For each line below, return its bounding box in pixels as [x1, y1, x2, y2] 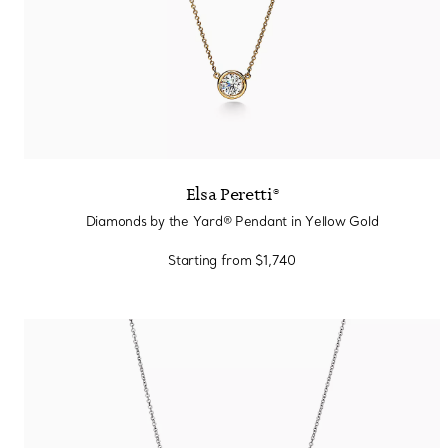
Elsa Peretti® [185, 184, 279, 206]
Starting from [168, 252, 252, 268]
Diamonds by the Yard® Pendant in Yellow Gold [85, 213, 379, 229]
